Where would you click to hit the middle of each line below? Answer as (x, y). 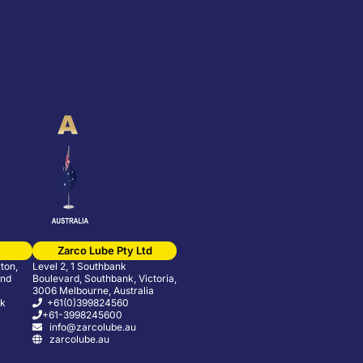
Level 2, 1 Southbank (79, 267)
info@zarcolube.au (89, 327)
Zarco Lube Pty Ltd (105, 251)
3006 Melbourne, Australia (93, 291)
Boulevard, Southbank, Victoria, (105, 279)
